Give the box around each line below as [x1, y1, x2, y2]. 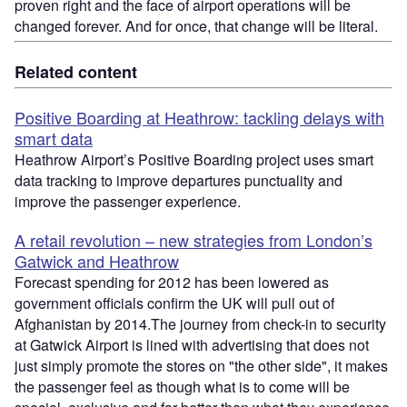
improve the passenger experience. [15, 191, 241, 213]
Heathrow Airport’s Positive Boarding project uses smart [15, 149, 373, 171]
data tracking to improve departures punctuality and [15, 170, 342, 192]
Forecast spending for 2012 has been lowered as [15, 272, 329, 293]
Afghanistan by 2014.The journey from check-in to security [15, 313, 386, 335]
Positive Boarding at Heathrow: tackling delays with [15, 105, 384, 130]
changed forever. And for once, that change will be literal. [15, 15, 378, 37]
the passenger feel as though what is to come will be [15, 376, 350, 398]
